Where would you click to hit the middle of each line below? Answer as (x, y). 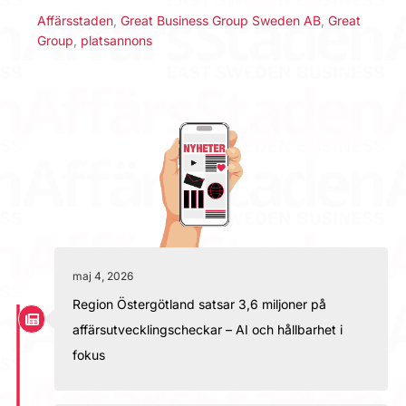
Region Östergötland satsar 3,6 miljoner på (199, 304)
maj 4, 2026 (103, 275)
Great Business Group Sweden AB (221, 20)
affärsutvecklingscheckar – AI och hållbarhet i (208, 329)
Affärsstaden (75, 20)
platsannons (116, 40)
